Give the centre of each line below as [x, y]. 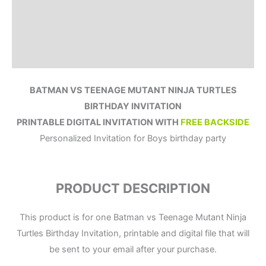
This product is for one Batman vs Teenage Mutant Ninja [133, 217]
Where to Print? [55, 29]
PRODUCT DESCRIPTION [133, 189]
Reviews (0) [47, 55]
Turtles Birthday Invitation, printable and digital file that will [133, 233]
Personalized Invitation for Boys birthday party [133, 138]
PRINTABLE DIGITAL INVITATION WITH [99, 122]
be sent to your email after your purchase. [133, 249]
